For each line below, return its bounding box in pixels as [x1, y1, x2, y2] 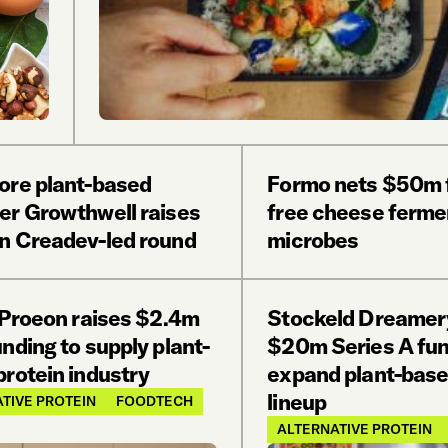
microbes [267, 226, 359, 254]
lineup [267, 388, 327, 416]
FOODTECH [115, 392, 193, 410]
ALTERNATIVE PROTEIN [277, 420, 433, 438]
